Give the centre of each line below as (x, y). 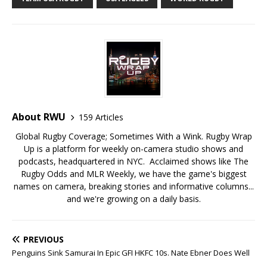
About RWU (39, 117)
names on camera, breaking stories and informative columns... (133, 187)
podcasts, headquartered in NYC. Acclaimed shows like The (133, 162)
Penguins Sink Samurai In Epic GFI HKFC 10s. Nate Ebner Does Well (131, 253)
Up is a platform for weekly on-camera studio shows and (133, 149)
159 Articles (101, 117)
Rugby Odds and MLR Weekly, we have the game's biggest (133, 174)
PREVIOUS (44, 240)
